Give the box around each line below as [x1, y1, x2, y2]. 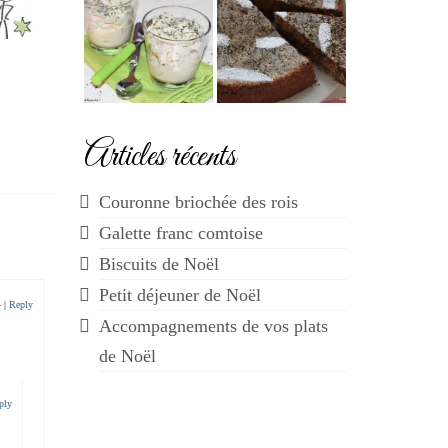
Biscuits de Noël [98, 254, 219, 274]
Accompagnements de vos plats [98, 316, 328, 336]
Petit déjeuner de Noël [98, 285, 261, 305]
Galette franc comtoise [98, 223, 263, 243]
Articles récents [83, 135, 236, 179]
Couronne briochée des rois [98, 192, 298, 212]
